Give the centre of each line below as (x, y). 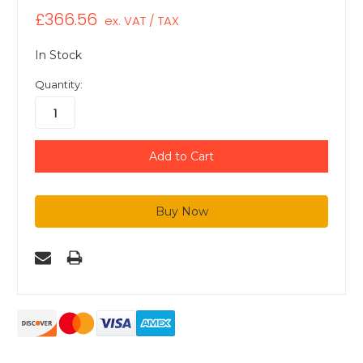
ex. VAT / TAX (141, 21)
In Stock (58, 56)
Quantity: (59, 85)
